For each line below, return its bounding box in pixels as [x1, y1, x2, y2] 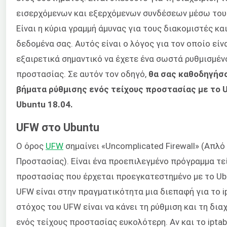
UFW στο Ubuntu [16, 121, 99, 134]
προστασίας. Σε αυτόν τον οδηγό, [16, 68, 148, 79]
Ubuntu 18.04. [16, 99, 73, 109]
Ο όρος [16, 141, 46, 152]
